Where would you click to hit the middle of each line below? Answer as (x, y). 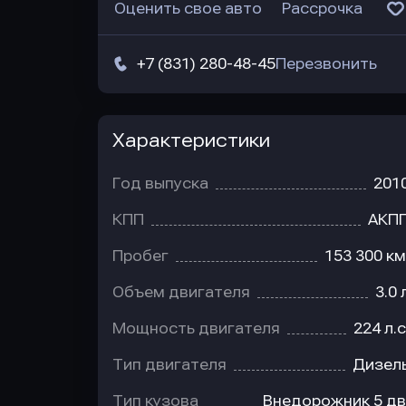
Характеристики (191, 140)
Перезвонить (326, 64)
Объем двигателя (181, 292)
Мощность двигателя (196, 329)
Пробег (140, 256)
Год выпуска (160, 184)
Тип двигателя (169, 365)
